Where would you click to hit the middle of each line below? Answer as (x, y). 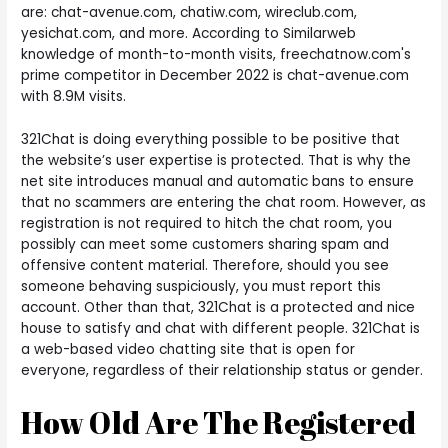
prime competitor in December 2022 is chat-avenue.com (215, 76)
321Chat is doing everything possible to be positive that (211, 140)
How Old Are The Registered (219, 423)
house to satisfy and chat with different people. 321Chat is (221, 329)
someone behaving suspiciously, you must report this (201, 287)
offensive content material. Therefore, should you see (205, 266)
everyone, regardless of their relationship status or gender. (222, 371)
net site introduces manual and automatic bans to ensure (218, 182)
